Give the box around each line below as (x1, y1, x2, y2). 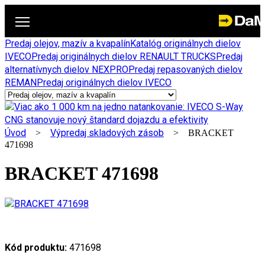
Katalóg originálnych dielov (130, 38, 241, 49)
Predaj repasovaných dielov (128, 64, 243, 75)
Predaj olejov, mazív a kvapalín (5, 38, 130, 49)
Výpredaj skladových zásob (50, 127, 164, 138)
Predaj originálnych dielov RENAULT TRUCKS (31, 51, 216, 62)
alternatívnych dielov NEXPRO (5, 64, 128, 75)
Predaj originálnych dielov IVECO (37, 77, 172, 88)
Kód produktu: (5, 241, 67, 253)
